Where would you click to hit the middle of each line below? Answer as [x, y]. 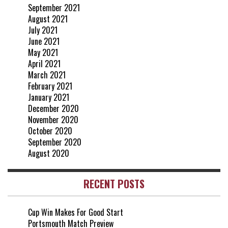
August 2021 [48, 19]
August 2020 [49, 153]
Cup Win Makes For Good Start [76, 212]
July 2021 [43, 30]
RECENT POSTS [114, 183]
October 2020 [50, 131]
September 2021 [54, 7]
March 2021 [47, 75]
